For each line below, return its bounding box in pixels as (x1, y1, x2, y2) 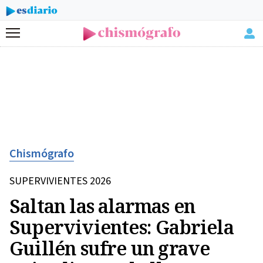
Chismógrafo (9, 146, 74, 162)
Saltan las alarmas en (9, 193, 195, 218)
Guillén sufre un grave (9, 235, 210, 261)
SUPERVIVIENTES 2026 (9, 174, 111, 188)
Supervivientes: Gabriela (9, 214, 234, 240)
